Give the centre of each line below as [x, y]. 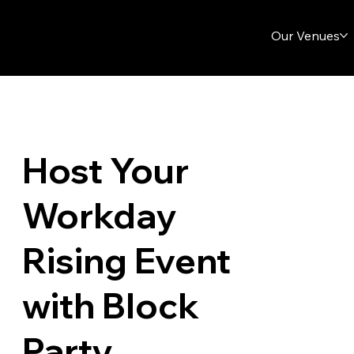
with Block [110, 306]
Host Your [105, 171]
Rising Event [126, 261]
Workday [99, 216]
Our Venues [305, 36]
